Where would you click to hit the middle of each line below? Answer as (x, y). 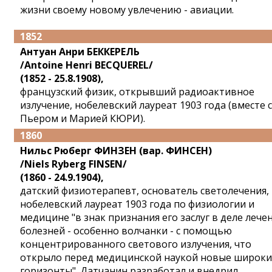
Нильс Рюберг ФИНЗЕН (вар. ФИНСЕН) (116, 151)
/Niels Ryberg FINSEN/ (73, 164)
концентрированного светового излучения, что (136, 244)
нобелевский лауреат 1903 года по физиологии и (137, 204)
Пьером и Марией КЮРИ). (83, 118)
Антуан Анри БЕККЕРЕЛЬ (80, 52)
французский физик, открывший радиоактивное (137, 92)
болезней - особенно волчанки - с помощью (126, 231)
